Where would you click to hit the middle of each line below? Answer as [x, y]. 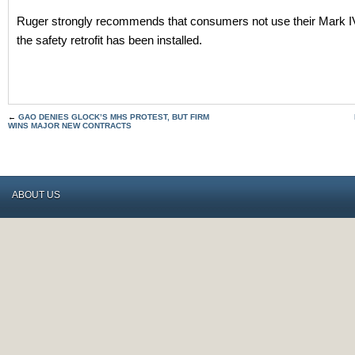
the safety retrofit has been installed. [109, 40]
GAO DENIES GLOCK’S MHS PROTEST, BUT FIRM [114, 117]
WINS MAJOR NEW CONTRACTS [70, 126]
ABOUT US [36, 195]
